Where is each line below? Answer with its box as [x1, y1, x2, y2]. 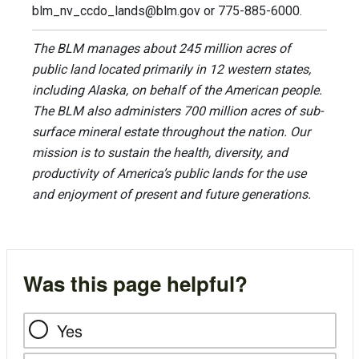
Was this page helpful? [22, 268, 248, 299]
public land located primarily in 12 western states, [32, 62, 311, 78]
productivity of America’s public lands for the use [32, 166, 306, 182]
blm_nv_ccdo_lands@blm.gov [32, 3, 200, 19]
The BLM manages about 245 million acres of [32, 41, 291, 57]
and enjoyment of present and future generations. [32, 187, 311, 203]
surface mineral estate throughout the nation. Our [32, 124, 310, 140]
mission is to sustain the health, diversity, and [32, 145, 288, 161]
